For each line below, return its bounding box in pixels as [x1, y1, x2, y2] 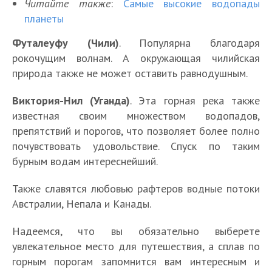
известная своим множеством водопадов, [12, 108, 260, 123]
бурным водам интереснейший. [12, 154, 158, 168]
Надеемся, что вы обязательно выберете [12, 223, 260, 238]
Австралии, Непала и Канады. [12, 196, 151, 211]
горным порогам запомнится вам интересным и [12, 254, 260, 268]
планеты [24, 11, 64, 25]
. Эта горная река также [130, 93, 260, 107]
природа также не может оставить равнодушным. [12, 66, 248, 80]
